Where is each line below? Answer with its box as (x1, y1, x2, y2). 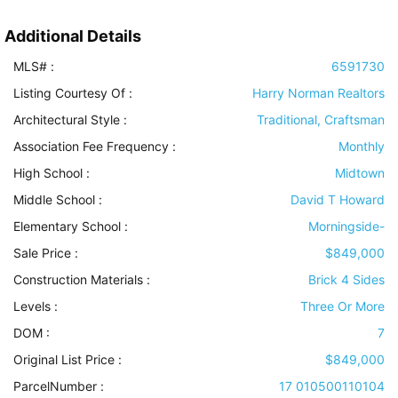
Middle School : (13, 192, 102, 208)
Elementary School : (13, 219, 128, 235)
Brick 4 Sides (308, 272, 385, 288)
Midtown (335, 165, 385, 181)
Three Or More (300, 298, 385, 314)
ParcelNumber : (13, 378, 104, 394)
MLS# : (13, 59, 54, 75)
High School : (13, 165, 90, 181)
